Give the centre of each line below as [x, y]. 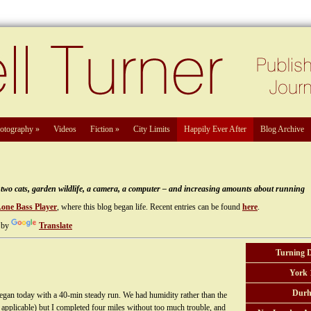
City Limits [152, 129]
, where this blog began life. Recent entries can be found [150, 207]
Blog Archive [282, 129]
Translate [56, 226]
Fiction [102, 129]
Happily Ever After [215, 129]
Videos [65, 129]
